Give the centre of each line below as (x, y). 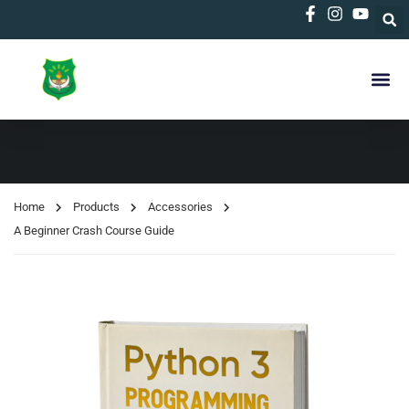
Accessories (180, 207)
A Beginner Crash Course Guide (94, 231)
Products (96, 207)
